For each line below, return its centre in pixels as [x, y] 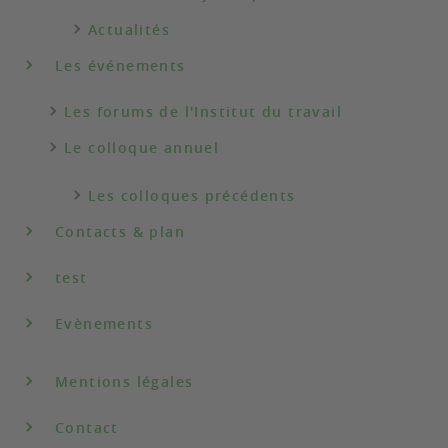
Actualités [129, 29]
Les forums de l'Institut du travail [203, 111]
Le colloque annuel [142, 147]
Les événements [120, 65]
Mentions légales [124, 381]
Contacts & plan [120, 231]
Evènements [104, 323]
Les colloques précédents [192, 195]
